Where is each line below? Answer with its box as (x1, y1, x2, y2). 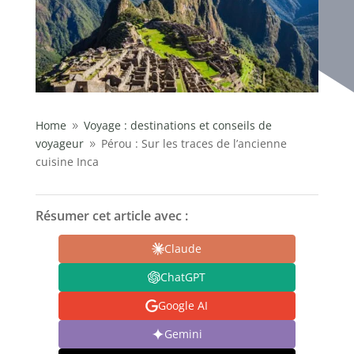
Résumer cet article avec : (35, 206, 188, 224)
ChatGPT (160, 269, 206, 285)
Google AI (158, 298, 209, 314)
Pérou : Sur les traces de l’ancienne (100, 135, 287, 151)
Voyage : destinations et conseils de (83, 117, 272, 133)
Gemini (164, 326, 202, 342)
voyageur (35, 135, 84, 151)
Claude (164, 241, 202, 257)
